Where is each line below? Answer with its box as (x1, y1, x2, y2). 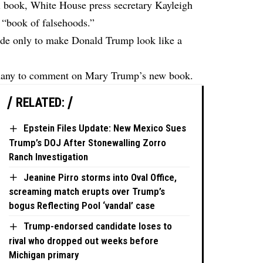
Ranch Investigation (9, 150, 89, 163)
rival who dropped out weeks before (9, 234, 159, 247)
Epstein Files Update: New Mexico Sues (23, 122, 187, 134)
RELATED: (16, 95, 65, 110)
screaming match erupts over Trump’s (9, 186, 166, 198)
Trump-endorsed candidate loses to (23, 220, 173, 232)
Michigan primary (9, 248, 79, 261)
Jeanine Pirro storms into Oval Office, (23, 171, 177, 183)
